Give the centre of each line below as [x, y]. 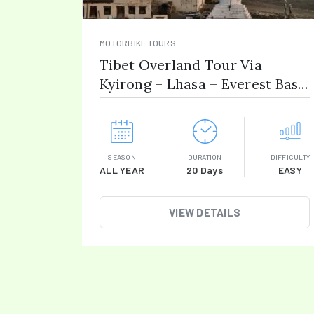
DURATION [205, 157]
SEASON [122, 157]
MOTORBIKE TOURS [138, 43]
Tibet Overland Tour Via [181, 65]
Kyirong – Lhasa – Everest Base [203, 84]
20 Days [205, 170]
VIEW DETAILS [205, 212]
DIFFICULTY [290, 157]
